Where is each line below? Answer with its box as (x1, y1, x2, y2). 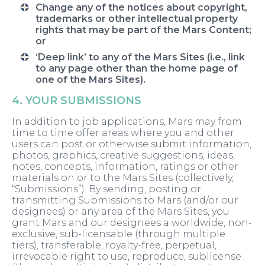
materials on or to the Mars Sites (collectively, (12, 172, 234, 184)
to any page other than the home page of (35, 63, 238, 75)
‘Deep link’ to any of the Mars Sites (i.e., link (35, 51, 245, 63)
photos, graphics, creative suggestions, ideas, (12, 150, 235, 161)
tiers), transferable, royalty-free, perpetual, (12, 240, 216, 251)
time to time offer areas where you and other (12, 127, 234, 139)
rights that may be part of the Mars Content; (35, 24, 251, 36)
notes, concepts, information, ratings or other (12, 161, 238, 173)
